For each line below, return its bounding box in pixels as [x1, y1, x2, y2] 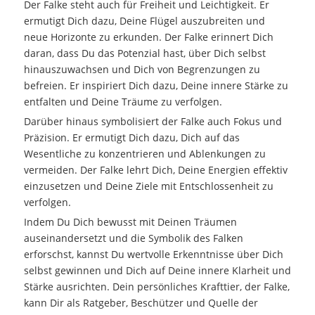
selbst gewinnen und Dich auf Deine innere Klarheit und [23, 263, 291, 277]
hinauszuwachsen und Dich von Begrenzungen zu [23, 62, 260, 76]
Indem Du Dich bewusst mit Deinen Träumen [23, 214, 237, 229]
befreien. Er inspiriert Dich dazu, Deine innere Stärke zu [23, 78, 288, 92]
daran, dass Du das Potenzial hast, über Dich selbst [23, 46, 266, 60]
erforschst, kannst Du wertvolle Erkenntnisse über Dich [23, 247, 283, 261]
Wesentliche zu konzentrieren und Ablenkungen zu [23, 146, 266, 160]
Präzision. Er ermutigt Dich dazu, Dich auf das [23, 130, 240, 144]
